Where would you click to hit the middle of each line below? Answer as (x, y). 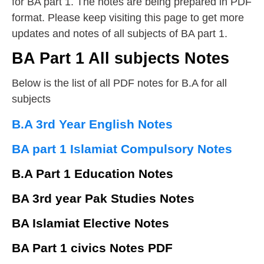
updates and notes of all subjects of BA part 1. (120, 34)
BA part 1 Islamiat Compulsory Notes (122, 149)
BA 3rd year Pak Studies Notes (103, 199)
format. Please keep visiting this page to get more (128, 18)
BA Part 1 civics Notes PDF (92, 248)
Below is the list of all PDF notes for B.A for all (119, 83)
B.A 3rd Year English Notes (92, 124)
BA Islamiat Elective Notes (90, 223)
